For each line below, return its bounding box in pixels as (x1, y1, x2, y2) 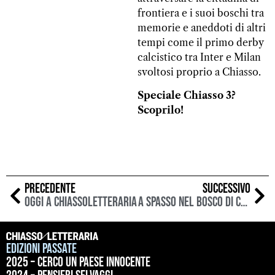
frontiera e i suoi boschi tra (137, 6, 264, 19)
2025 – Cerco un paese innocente (6, 254, 150, 271)
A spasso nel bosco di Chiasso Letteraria (240, 193, 247, 211)
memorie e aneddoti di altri (137, 21, 266, 34)
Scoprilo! (137, 104, 184, 117)
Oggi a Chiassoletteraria (25, 193, 137, 211)
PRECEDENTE (25, 180, 76, 197)
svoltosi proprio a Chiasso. (137, 65, 261, 78)
